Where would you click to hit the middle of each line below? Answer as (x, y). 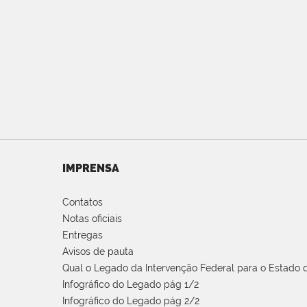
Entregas (83, 235)
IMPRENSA (91, 168)
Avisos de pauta (98, 251)
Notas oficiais (92, 218)
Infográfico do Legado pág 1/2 (131, 284)
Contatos (83, 202)
